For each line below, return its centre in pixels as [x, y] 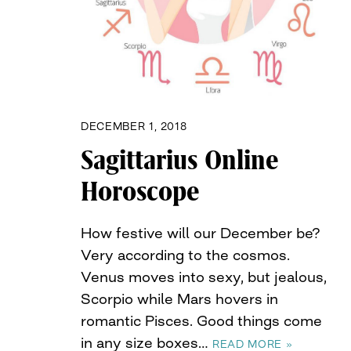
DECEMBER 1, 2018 [134, 127]
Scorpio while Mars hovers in [179, 299]
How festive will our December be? [201, 233]
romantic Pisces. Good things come [201, 321]
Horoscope [140, 192]
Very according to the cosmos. [185, 255]
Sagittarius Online [180, 161]
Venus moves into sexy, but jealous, [204, 277]
